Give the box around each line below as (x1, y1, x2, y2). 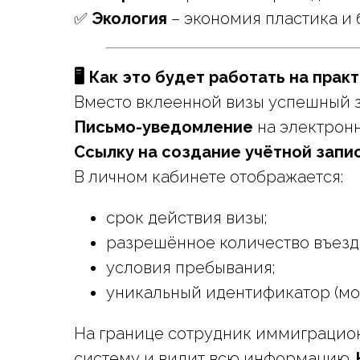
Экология (92, 9, 167, 28)
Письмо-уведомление (74, 117, 253, 137)
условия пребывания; (106, 258, 276, 277)
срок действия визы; (106, 208, 268, 227)
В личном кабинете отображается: (74, 167, 343, 186)
